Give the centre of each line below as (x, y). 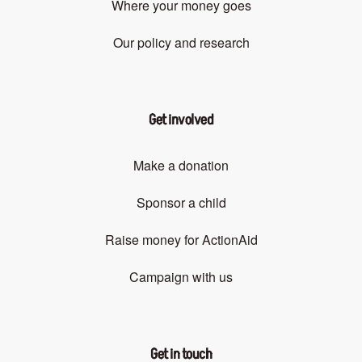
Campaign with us (181, 277)
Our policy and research (181, 43)
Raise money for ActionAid (181, 240)
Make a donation (181, 166)
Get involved (181, 120)
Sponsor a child (181, 203)
